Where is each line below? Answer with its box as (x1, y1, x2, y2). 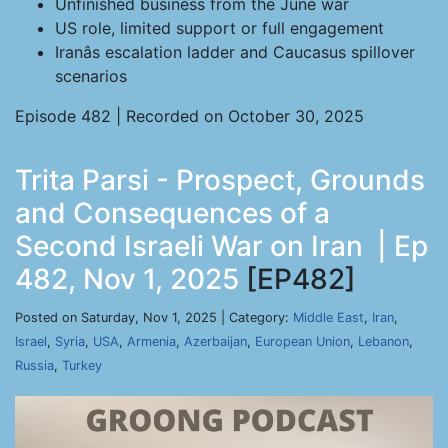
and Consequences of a (15, 196, 330, 230)
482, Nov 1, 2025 (15, 262, 239, 296)
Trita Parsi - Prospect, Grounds (15, 163, 425, 197)
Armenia (127, 334, 176, 349)
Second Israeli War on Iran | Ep (15, 229, 428, 263)
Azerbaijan (184, 334, 247, 349)
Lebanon (358, 334, 409, 349)
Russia (15, 358, 54, 373)
